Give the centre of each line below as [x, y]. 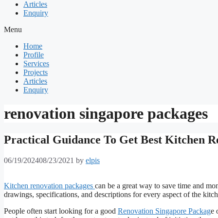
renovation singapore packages [106, 114]
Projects [36, 72]
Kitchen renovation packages [49, 185]
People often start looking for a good [61, 211]
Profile [34, 55]
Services [36, 64]
